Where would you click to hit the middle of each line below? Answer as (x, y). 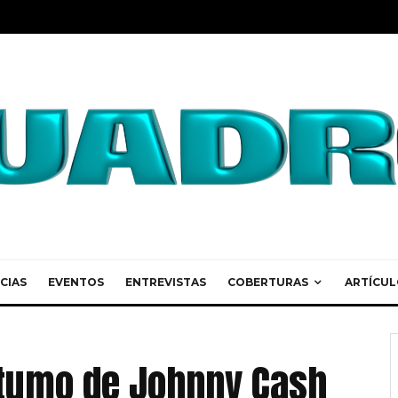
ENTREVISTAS (166, 282)
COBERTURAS (268, 282)
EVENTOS (76, 282)
